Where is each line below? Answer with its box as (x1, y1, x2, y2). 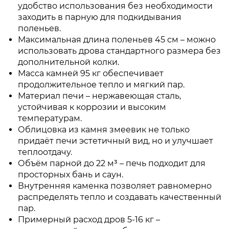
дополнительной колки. (18, 57, 119, 67)
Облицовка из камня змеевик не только (18, 125, 190, 134)
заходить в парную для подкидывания (18, 12, 181, 22)
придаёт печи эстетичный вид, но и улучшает (18, 136, 213, 146)
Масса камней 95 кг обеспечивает (18, 68, 164, 78)
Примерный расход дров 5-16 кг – (18, 215, 160, 224)
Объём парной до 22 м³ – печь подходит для (18, 158, 205, 168)
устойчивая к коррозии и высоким (18, 102, 166, 112)
